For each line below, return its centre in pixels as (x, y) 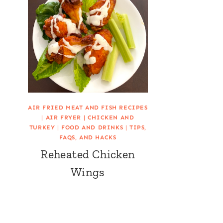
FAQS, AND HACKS (88, 138)
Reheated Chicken (88, 154)
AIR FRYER (63, 118)
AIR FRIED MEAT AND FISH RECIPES (88, 108)
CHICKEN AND (111, 118)
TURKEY (42, 128)
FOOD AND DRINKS (92, 128)
